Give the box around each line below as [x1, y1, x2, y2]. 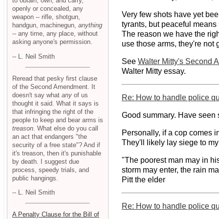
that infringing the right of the [12, 108, 93, 115]
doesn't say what [12, 91, 62, 99]
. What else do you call [33, 124, 98, 132]
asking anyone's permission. [12, 38, 92, 46]
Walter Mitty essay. [122, 67, 186, 76]
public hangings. [12, 174, 58, 182]
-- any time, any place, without [12, 30, 98, 38]
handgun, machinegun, [12, 22, 78, 29]
